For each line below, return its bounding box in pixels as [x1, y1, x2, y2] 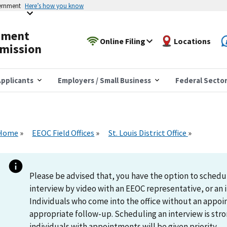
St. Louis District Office [108, 127, 188, 138]
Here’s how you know [25, 2, 84, 10]
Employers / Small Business [58, 75, 151, 85]
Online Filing [100, 35, 146, 46]
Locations [174, 35, 211, 46]
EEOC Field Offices [32, 127, 95, 138]
